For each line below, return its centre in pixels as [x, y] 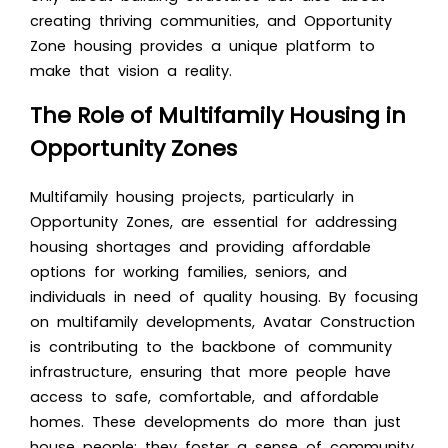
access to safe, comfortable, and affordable [204, 396]
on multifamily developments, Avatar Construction [222, 321]
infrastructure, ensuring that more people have [210, 371]
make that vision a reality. [131, 70]
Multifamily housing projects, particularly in [192, 196]
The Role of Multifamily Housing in [218, 115]
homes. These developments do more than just [215, 421]
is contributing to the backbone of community [211, 346]
